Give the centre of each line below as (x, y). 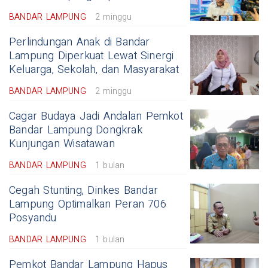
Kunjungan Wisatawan (62, 144)
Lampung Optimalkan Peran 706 (88, 205)
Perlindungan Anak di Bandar (80, 42)
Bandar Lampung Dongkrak (76, 130)
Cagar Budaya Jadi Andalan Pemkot (96, 117)
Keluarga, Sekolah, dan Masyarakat (94, 70)
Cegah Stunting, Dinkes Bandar (84, 191)
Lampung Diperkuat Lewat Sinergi (92, 56)
